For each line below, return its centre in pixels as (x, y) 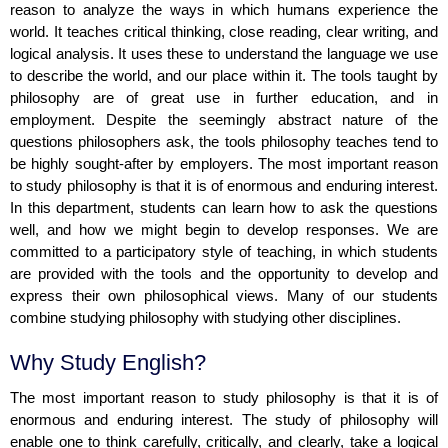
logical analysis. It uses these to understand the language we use (224, 54)
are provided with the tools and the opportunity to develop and (224, 274)
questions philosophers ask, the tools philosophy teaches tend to (224, 142)
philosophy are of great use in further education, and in (224, 98)
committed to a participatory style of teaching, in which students (224, 252)
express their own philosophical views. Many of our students (224, 296)
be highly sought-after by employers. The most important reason (224, 164)
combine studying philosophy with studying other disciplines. (205, 318)
